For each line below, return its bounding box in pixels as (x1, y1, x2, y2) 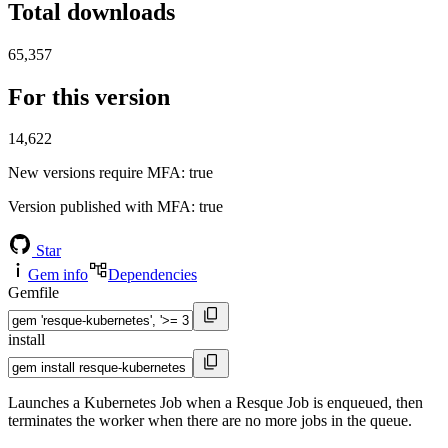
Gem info (28, 266, 88, 284)
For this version (8, 83, 170, 110)
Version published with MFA (8, 198, 191, 216)
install (8, 331, 45, 349)
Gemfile (8, 284, 59, 302)
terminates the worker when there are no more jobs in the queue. (8, 412, 412, 430)
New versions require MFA (8, 164, 181, 182)
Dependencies (108, 266, 197, 284)
